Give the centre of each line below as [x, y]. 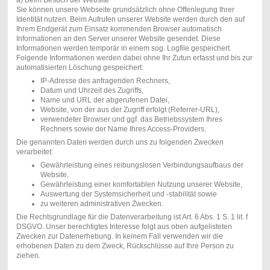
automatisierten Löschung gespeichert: [80, 68]
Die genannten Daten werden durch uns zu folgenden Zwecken [120, 143]
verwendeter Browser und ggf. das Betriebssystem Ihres [131, 120]
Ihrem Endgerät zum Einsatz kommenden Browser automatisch [119, 29]
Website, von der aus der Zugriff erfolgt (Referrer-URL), [130, 110]
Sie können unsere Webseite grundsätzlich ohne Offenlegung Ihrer [125, 10]
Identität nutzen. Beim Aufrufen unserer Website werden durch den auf [130, 20]
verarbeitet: [34, 152]
